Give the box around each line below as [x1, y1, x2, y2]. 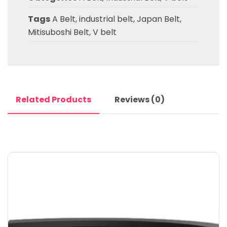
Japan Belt [137, 13, 180, 25]
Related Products [16, 94, 91, 105]
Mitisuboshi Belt [28, 26, 89, 38]
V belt [93, 26, 117, 38]
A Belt [52, 13, 75, 25]
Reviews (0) [115, 94, 165, 105]
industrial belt [79, 13, 133, 25]
